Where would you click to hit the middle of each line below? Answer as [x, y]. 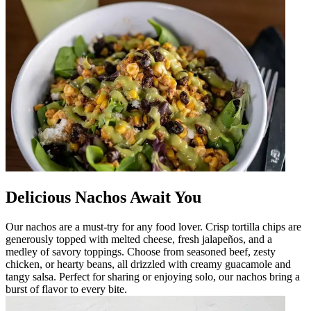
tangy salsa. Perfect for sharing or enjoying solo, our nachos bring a [153, 276]
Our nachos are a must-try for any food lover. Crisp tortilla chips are [153, 226]
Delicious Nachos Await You [103, 197]
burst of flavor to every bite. [66, 289]
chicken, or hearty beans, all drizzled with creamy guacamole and [148, 264]
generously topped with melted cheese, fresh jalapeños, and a [139, 239]
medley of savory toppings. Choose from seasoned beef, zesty [141, 251]
